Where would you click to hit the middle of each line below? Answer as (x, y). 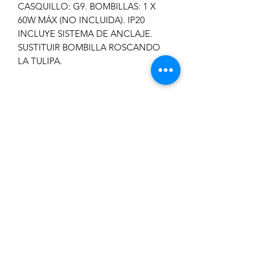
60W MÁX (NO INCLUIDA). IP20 (81, 20)
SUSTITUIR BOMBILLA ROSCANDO (89, 47)
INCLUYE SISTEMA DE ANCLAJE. (85, 34)
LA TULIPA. (40, 61)
